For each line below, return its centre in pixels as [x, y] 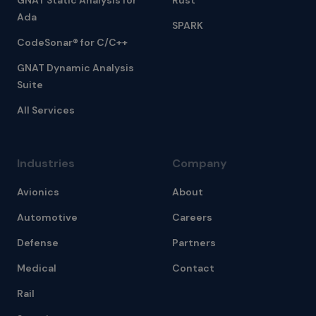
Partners [194, 243]
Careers [192, 217]
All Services [46, 110]
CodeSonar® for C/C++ [72, 42]
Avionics [38, 192]
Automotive [47, 217]
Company [200, 163]
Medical [37, 268]
